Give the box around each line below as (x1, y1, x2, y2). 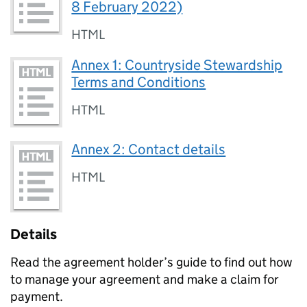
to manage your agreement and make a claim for (10, 271, 279, 287)
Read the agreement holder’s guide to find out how (10, 254, 293, 270)
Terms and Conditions (71, 73, 206, 91)
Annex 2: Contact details (71, 140, 226, 159)
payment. (10, 288, 63, 304)
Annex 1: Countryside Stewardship (71, 56, 283, 74)
